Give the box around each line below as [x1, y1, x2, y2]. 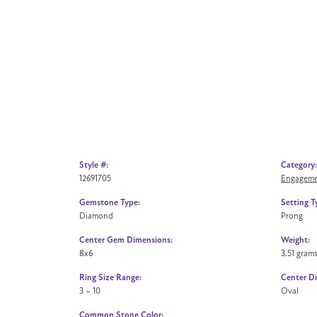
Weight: [281, 234, 310, 246]
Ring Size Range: [79, 272, 142, 283]
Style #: [79, 159, 108, 171]
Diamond [79, 210, 113, 221]
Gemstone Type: [79, 197, 140, 208]
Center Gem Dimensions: [79, 234, 173, 246]
